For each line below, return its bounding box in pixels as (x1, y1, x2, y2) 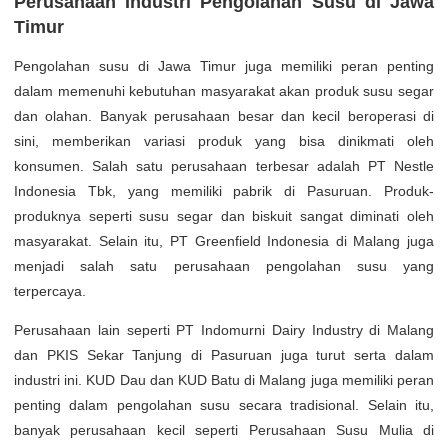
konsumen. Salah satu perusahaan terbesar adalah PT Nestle (14, 157, 434, 174)
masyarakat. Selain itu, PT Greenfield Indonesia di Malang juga (14, 232, 434, 249)
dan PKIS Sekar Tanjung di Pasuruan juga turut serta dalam (14, 346, 434, 363)
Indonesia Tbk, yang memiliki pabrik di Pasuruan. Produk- (14, 182, 434, 199)
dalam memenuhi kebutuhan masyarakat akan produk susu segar (14, 82, 434, 99)
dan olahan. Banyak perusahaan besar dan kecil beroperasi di (14, 107, 434, 124)
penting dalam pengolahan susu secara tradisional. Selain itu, (14, 396, 434, 413)
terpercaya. (14, 282, 86, 299)
